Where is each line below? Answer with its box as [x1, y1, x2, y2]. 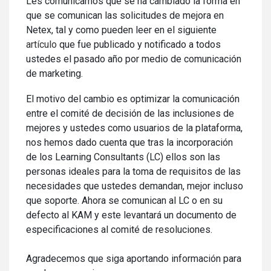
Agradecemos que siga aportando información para [26, 253, 241, 264]
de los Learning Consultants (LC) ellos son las [26, 151, 220, 163]
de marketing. [26, 68, 83, 79]
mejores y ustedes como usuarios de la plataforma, [26, 122, 243, 134]
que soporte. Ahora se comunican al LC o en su [26, 195, 223, 206]
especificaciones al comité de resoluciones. [26, 224, 212, 235]
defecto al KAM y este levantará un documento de [26, 209, 237, 221]
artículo [26, 39, 57, 50]
